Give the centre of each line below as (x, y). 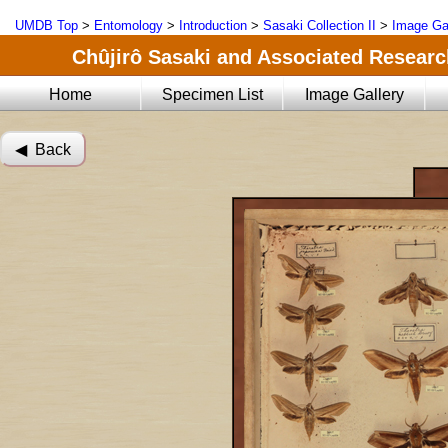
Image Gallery (355, 94)
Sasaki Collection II (319, 25)
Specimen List (213, 94)
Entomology (128, 25)
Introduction (213, 25)
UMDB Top (46, 25)
